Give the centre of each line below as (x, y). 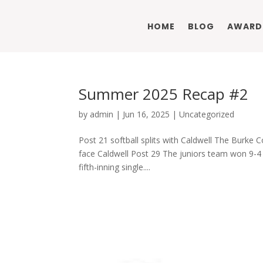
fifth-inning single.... (115, 167)
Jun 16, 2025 (146, 114)
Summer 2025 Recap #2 (164, 94)
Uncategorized (207, 114)
